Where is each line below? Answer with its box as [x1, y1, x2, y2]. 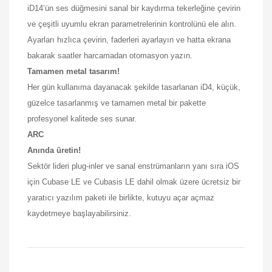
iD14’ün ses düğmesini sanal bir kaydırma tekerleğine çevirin [27, 3, 240, 13]
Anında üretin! [27, 145, 81, 155]
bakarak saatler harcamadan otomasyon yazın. [27, 50, 192, 60]
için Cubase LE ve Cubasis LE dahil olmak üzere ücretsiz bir [27, 177, 240, 186]
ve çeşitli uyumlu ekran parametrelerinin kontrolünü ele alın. [27, 19, 236, 29]
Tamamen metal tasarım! [27, 66, 120, 76]
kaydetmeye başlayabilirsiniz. [27, 208, 131, 218]
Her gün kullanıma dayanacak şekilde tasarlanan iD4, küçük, [27, 82, 240, 92]
